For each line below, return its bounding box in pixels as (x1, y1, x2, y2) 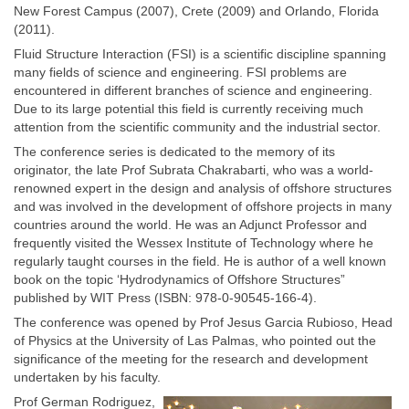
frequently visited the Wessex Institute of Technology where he (14, 236, 373, 250)
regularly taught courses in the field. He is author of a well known (14, 254, 386, 268)
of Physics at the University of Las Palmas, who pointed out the (14, 333, 376, 348)
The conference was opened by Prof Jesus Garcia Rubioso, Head (14, 315, 393, 330)
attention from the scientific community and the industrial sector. (14, 120, 381, 134)
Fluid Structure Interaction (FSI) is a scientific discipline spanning (14, 47, 386, 61)
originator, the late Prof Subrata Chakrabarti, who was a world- (14, 163, 373, 177)
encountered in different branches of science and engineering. (14, 83, 372, 98)
